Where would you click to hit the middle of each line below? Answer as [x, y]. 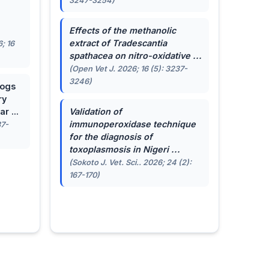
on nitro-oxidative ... [157, 56]
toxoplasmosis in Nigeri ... [124, 150]
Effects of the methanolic [122, 31]
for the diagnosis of [110, 137]
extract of [90, 43]
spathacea [90, 56]
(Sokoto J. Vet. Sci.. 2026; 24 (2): [130, 163]
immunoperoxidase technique [132, 124]
